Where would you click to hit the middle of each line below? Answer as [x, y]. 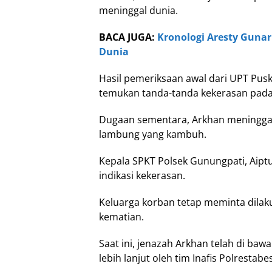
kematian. [121, 216]
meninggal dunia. [138, 10]
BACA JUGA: [128, 37]
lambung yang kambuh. [153, 134]
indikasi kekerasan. [142, 175]
